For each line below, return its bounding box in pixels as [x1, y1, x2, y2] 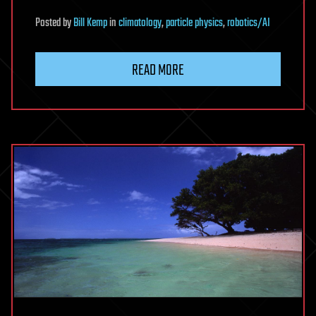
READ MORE [132, 58, 184, 83]
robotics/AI [227, 13, 270, 32]
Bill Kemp [73, 13, 107, 32]
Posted [35, 13, 63, 32]
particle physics [166, 13, 223, 32]
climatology [119, 13, 162, 32]
